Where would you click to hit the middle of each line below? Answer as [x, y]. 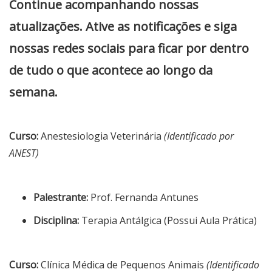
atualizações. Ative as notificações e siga [123, 26]
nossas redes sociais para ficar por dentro [129, 48]
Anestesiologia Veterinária [101, 136]
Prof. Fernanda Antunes [143, 197]
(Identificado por [199, 136]
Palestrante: [61, 197]
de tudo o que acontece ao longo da [111, 70]
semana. [33, 92]
